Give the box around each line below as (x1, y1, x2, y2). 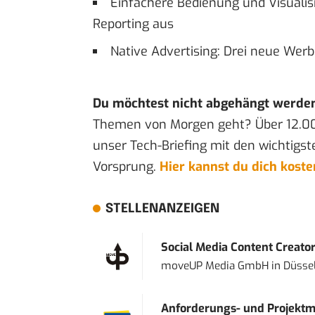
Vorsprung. (93, 157, 160, 175)
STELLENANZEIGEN (105, 202, 219, 215)
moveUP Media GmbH (160, 258, 269, 273)
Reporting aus (93, 15, 174, 32)
